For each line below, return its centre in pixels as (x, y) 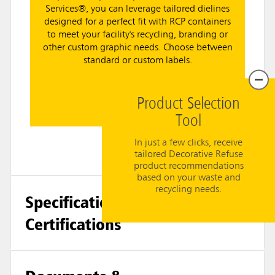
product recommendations (188, 166)
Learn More (137, 98)
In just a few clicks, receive (188, 142)
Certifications (73, 224)
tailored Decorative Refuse (188, 154)
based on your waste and (188, 177)
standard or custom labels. (137, 61)
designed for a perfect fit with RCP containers (137, 22)
